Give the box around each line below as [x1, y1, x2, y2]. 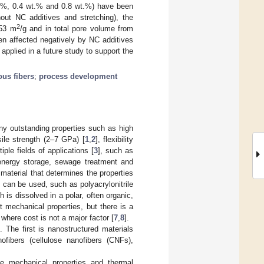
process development [39, 71, 117, 81]
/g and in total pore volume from [19, 24, 134, 33]
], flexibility [95, 134, 133, 144]
